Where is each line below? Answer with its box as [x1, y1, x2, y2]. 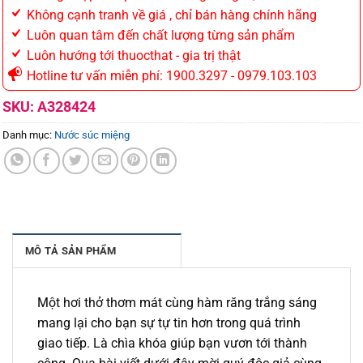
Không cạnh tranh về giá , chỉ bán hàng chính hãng [23, 6, 317, 23]
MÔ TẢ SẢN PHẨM [25, 244, 117, 257]
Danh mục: [2, 128, 54, 141]
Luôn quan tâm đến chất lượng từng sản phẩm [23, 27, 295, 43]
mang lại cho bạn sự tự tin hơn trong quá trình [37, 314, 301, 331]
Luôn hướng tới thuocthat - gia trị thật [23, 47, 241, 63]
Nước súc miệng [54, 128, 130, 141]
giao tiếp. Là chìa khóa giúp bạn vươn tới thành [37, 335, 307, 351]
